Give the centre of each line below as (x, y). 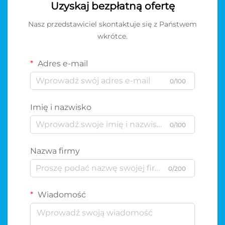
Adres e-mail (62, 63)
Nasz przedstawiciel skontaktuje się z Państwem (113, 24)
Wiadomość (61, 194)
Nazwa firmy (55, 151)
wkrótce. (113, 36)
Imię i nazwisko (61, 107)
